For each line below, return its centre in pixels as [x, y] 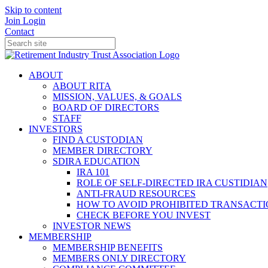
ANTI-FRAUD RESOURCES [136, 194]
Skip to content [33, 10]
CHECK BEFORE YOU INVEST [144, 215]
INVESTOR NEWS [92, 226]
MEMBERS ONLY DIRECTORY [119, 258]
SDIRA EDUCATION [96, 161]
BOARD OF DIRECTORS [106, 107]
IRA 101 [93, 172]
